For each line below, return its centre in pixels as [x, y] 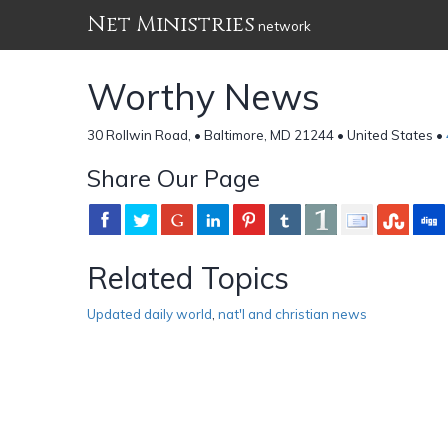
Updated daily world [149, 313]
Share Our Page [173, 177]
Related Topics [188, 277]
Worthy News [203, 96]
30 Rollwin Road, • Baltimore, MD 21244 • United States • [266, 134]
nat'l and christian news [292, 313]
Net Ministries [171, 24]
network [283, 26]
